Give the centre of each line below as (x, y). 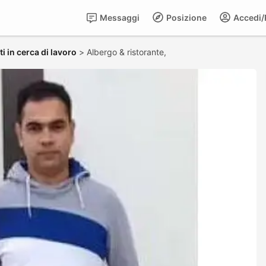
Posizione (186, 18)
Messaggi (119, 18)
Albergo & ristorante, (128, 52)
